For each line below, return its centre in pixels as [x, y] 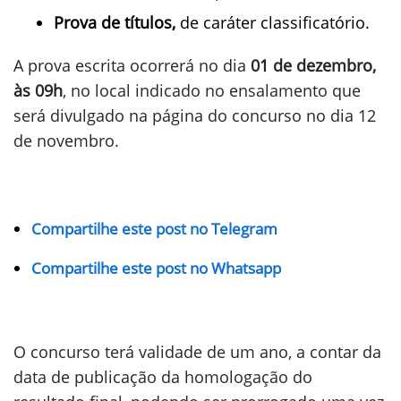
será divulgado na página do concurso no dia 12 [195, 115]
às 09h [38, 90]
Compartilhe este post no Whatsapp [156, 268]
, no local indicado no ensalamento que [212, 90]
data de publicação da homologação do [163, 377]
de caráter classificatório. [275, 22]
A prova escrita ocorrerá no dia [132, 65]
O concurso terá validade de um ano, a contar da [197, 352]
